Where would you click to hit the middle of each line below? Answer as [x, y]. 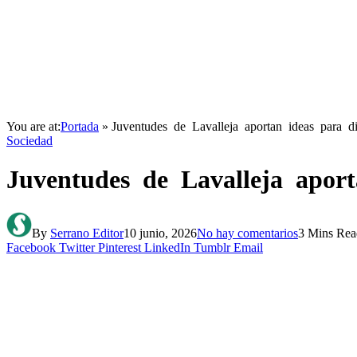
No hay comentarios [247, 233]
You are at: [33, 126]
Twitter [77, 247]
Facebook [31, 247]
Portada [80, 126]
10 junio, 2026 [160, 233]
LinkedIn [167, 247]
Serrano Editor [87, 233]
